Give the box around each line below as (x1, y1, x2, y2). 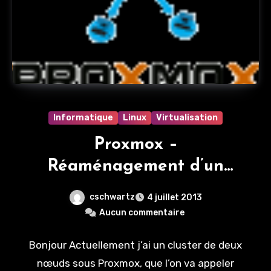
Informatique (53, 113, 113, 123)
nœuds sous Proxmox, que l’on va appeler (37, 257, 234, 270)
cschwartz (90, 192, 135, 203)
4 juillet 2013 (147, 192, 202, 203)
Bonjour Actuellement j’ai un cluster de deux (29, 239, 242, 252)
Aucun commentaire (99, 207, 184, 218)
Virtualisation (156, 113, 218, 123)
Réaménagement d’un (47, 158, 224, 175)
